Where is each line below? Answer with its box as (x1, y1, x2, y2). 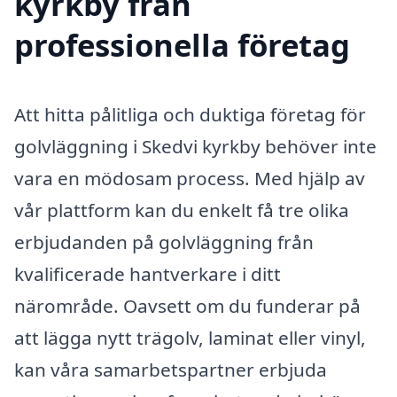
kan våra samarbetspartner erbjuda (14, 356, 327, 382)
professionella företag (14, 23, 350, 66)
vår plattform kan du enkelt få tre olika (14, 197, 349, 222)
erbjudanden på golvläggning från (14, 229, 314, 254)
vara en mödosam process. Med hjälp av (14, 165, 365, 191)
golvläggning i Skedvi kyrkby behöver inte (14, 133, 377, 159)
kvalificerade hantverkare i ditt (14, 261, 281, 286)
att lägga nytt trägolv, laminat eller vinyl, (14, 324, 366, 350)
